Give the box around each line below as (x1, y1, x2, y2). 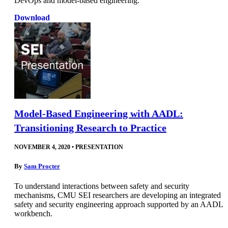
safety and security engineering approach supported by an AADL (14, 200, 223, 209)
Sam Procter (24, 162, 60, 170)
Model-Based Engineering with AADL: (14, 108, 183, 120)
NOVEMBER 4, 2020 (14, 144, 70, 151)
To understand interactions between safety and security (14, 182, 189, 191)
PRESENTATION (75, 144, 123, 151)
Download (14, 13, 50, 22)
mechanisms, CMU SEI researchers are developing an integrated (14, 191, 221, 200)
